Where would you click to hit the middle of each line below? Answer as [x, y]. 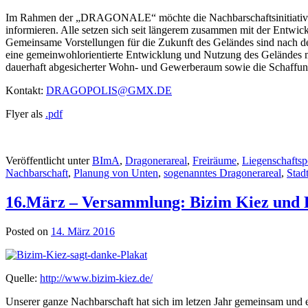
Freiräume [214, 161]
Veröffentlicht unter [47, 161]
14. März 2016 [83, 232]
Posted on [27, 232]
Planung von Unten [116, 173]
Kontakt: [26, 91]
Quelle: [23, 278]
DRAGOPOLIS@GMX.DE [109, 91]
